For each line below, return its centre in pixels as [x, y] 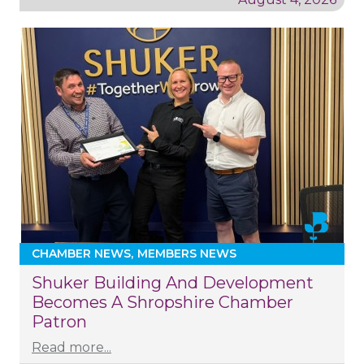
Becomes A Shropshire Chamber [162, 303]
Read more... [71, 348]
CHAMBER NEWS [81, 254]
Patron [59, 322]
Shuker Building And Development [173, 283]
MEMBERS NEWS [187, 254]
